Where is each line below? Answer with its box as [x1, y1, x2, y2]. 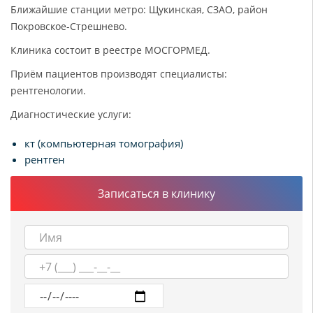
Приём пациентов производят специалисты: [10, 67, 227, 80]
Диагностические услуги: [10, 108, 131, 121]
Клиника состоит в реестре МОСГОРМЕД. [10, 43, 210, 57]
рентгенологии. [10, 84, 86, 97]
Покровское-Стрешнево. [10, 20, 127, 33]
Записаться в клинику [98, 186, 215, 201]
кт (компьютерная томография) [24, 136, 183, 150]
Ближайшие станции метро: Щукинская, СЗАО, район [10, 3, 268, 16]
